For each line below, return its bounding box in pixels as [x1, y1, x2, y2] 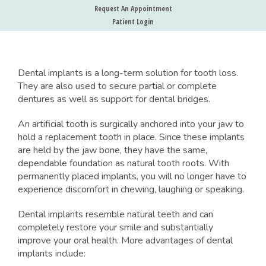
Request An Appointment [94, 4, 172, 14]
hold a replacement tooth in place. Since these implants [18, 131, 245, 144]
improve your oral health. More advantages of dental [18, 234, 233, 248]
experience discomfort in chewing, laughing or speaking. [18, 183, 244, 197]
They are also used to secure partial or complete [18, 80, 217, 93]
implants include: [18, 247, 85, 261]
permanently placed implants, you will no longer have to [18, 170, 246, 183]
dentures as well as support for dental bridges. [18, 93, 210, 106]
